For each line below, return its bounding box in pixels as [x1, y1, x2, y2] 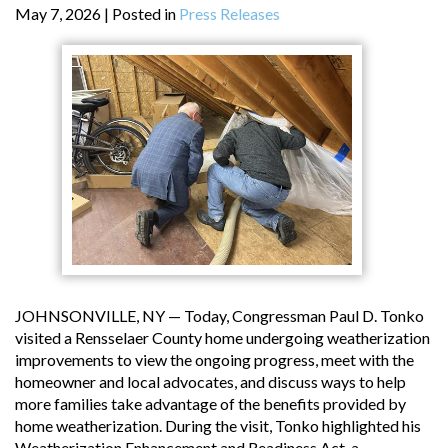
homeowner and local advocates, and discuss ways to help [15, 371, 406, 391]
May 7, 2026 [15, 3, 101, 23]
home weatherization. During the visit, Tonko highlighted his [15, 415, 421, 435]
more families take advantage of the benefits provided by [15, 393, 406, 413]
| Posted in [104, 3, 179, 23]
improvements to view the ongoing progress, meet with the [15, 349, 414, 369]
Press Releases [179, 3, 280, 23]
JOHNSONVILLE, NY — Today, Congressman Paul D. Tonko [15, 305, 424, 325]
